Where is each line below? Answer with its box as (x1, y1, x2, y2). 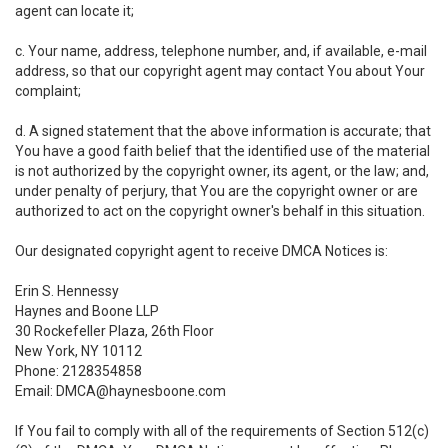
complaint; (15, 83, 81, 99)
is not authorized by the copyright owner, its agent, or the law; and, (15, 163, 429, 179)
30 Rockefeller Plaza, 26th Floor (15, 323, 214, 339)
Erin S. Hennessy (15, 283, 119, 299)
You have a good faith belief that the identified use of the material (15, 143, 430, 159)
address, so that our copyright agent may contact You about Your (15, 63, 425, 79)
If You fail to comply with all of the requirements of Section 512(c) (15, 423, 429, 439)
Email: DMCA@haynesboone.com (15, 383, 226, 399)
